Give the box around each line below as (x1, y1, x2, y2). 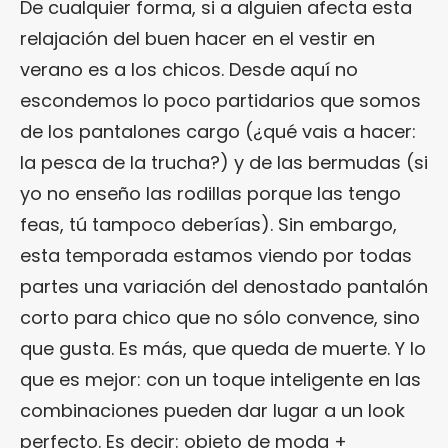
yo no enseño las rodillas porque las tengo (20, 180, 401, 206)
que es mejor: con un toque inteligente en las (20, 366, 421, 392)
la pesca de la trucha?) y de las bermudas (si (20, 149, 428, 175)
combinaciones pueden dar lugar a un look (20, 397, 405, 423)
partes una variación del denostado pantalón (20, 273, 428, 299)
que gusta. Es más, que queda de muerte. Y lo (20, 335, 426, 361)
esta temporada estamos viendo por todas (20, 242, 412, 268)
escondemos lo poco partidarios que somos (20, 87, 421, 113)
